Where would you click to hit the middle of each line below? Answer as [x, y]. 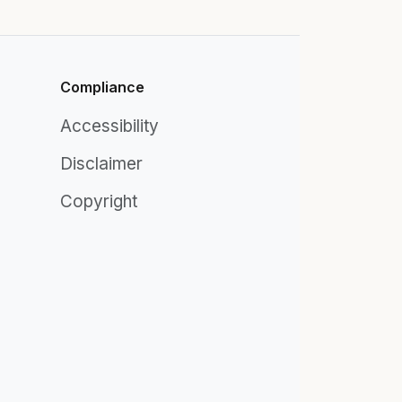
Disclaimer [101, 164]
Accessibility [109, 126]
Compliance [102, 87]
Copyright [99, 201]
